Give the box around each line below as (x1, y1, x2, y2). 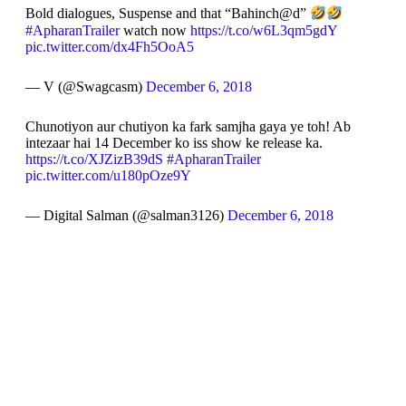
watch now (119, 22, 190, 38)
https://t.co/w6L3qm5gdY (189, 22, 337, 38)
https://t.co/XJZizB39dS (24, 150, 163, 167)
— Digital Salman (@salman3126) (24, 207, 227, 223)
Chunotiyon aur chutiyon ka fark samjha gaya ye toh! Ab (24, 118, 351, 134)
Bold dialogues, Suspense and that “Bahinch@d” (24, 5, 310, 22)
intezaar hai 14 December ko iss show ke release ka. (24, 134, 323, 150)
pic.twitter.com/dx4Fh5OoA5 (24, 38, 194, 54)
